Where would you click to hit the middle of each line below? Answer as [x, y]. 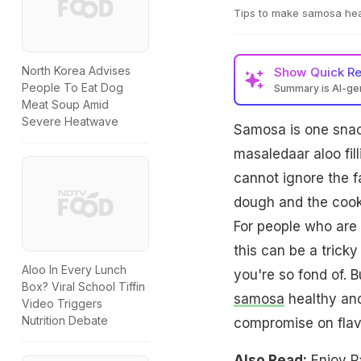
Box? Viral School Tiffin [83, 287]
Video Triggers [62, 304]
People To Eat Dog [73, 88]
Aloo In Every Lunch [74, 270]
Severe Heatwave [70, 122]
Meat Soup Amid [65, 105]
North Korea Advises [76, 71]
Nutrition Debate [65, 321]
